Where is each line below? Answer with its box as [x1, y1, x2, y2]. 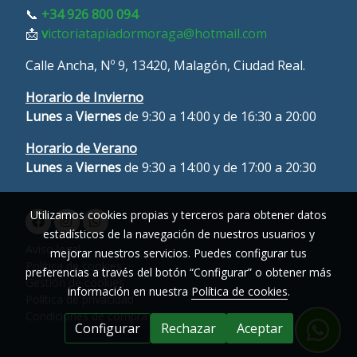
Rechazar [160, 320, 216, 337]
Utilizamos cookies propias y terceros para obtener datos [30, 207, 327, 222]
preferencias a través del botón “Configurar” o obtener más [25, 265, 331, 280]
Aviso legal [25, 241, 80, 257]
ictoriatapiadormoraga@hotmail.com [48, 24, 267, 42]
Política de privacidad [25, 291, 134, 307]
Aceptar [236, 320, 283, 337]
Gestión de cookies [25, 274, 124, 290]
